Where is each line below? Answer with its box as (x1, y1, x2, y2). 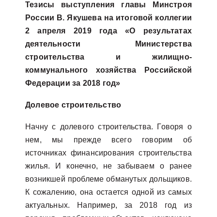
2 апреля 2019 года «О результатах (25, 27, 192, 35)
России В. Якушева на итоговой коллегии (25, 14, 192, 22)
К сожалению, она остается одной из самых (25, 188, 192, 196)
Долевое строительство (25, 101, 122, 109)
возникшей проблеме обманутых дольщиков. (25, 175, 192, 183)
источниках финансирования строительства (25, 149, 192, 157)
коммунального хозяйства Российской (25, 66, 192, 74)
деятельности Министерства (25, 40, 192, 48)
